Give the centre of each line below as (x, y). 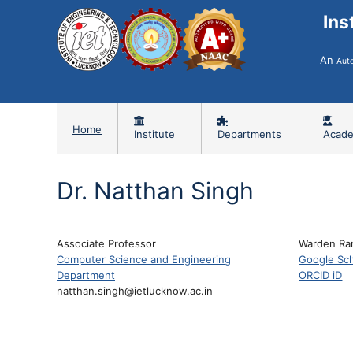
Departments (249, 134)
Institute (154, 134)
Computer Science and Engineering (144, 259)
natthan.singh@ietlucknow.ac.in (135, 291)
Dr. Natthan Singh (155, 191)
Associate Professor (106, 243)
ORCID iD (321, 275)
